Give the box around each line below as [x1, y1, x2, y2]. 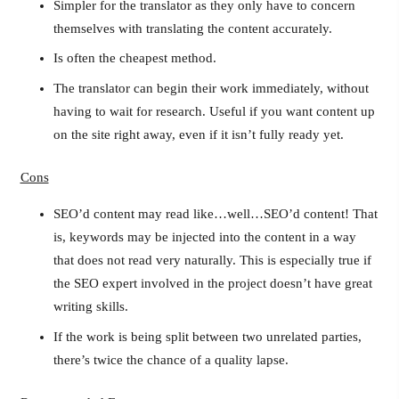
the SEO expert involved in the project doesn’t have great [53, 276, 372, 290]
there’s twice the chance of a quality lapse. [53, 352, 289, 367]
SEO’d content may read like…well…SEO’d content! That [53, 207, 378, 221]
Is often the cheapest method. [53, 51, 216, 65]
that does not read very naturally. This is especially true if [53, 253, 371, 267]
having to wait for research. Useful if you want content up [53, 103, 375, 118]
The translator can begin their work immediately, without [53, 80, 369, 95]
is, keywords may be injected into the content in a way [53, 230, 356, 244]
